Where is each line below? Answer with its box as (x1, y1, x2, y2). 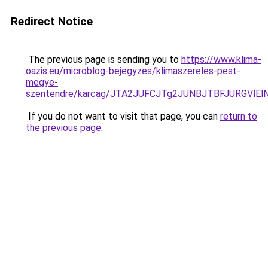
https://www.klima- (181, 54, 261, 65)
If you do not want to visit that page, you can (26, 111, 220, 122)
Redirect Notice (11, 14, 93, 28)
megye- (26, 77, 58, 88)
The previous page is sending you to (26, 54, 181, 65)
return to (220, 111, 257, 122)
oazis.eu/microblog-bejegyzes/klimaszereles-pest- (26, 65, 240, 77)
